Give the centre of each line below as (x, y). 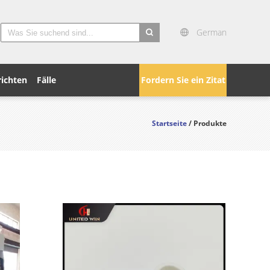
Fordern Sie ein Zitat (183, 80)
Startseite (169, 123)
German (212, 32)
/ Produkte (208, 123)
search (153, 49)
